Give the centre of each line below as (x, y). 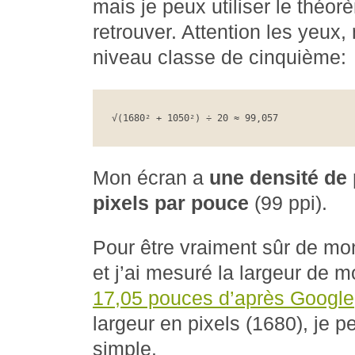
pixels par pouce (171, 203)
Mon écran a (151, 178)
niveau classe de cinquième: (219, 57)
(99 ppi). (288, 203)
